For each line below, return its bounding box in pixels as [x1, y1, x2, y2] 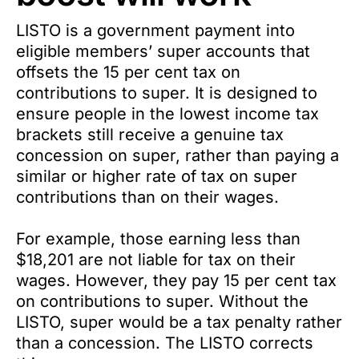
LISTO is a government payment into [16, 21, 295, 40]
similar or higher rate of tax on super [16, 167, 297, 186]
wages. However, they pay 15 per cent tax [16, 271, 337, 290]
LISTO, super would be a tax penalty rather [16, 313, 342, 332]
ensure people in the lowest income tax [16, 104, 319, 123]
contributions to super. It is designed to [16, 83, 317, 103]
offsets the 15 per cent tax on [16, 63, 240, 82]
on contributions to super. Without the [16, 292, 309, 311]
